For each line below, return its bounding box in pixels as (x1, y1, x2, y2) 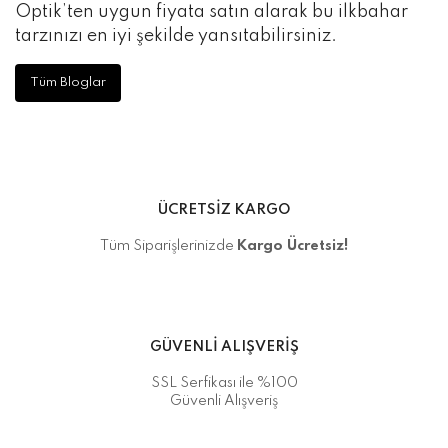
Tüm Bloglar (30, 76, 106, 90)
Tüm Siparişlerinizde (100, 239, 237, 254)
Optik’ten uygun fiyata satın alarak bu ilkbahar (15, 3, 408, 22)
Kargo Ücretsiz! (237, 239, 348, 254)
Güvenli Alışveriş (170, 394, 278, 409)
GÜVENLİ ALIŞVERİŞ (149, 340, 299, 355)
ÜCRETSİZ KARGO (157, 203, 291, 218)
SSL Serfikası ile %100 (150, 376, 298, 391)
